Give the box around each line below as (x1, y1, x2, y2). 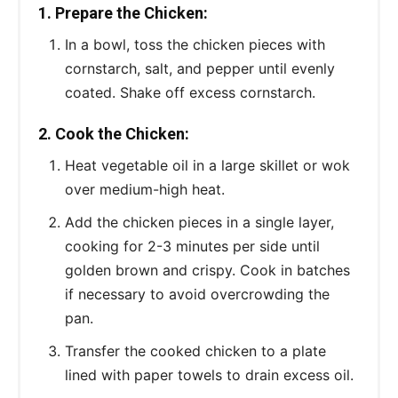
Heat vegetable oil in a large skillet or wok (65, 155, 350, 174)
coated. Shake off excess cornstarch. (65, 83, 315, 101)
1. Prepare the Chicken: (38, 3, 208, 22)
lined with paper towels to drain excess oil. (65, 365, 354, 384)
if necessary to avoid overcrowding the (65, 284, 330, 303)
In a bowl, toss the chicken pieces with (65, 35, 325, 53)
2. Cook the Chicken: (38, 123, 189, 143)
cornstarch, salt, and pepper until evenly (65, 59, 335, 77)
